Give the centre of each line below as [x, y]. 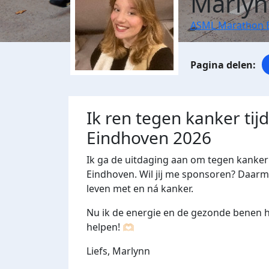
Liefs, [99, 251]
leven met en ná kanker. [141, 189]
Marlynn [132, 251]
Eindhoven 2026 [149, 138]
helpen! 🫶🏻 [112, 227]
